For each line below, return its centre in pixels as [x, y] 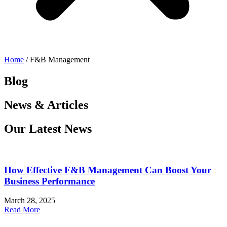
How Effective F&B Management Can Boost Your [108, 170]
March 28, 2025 [30, 201]
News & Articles [46, 105]
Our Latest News [48, 128]
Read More [22, 210]
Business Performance [49, 181]
